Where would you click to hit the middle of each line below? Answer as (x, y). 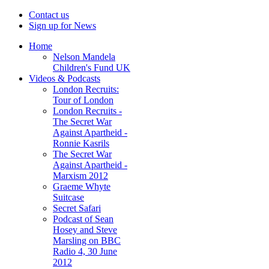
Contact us (49, 15)
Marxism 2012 (80, 176)
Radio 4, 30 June (85, 251)
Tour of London (83, 100)
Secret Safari (77, 208)
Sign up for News (62, 26)
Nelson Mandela (84, 57)
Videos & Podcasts (65, 78)
